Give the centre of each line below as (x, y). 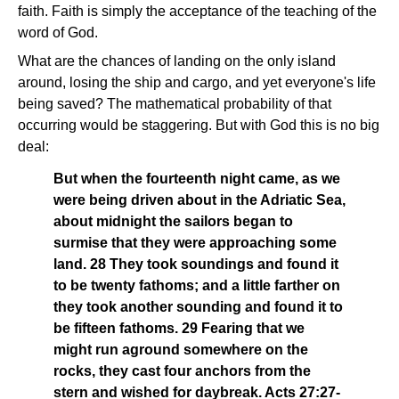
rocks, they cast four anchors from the (182, 371)
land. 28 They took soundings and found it (196, 264)
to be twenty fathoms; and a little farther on (197, 285)
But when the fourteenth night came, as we (197, 179)
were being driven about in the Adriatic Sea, (199, 200)
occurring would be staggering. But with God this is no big (199, 125)
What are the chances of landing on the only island (177, 61)
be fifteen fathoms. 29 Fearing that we (179, 328)
